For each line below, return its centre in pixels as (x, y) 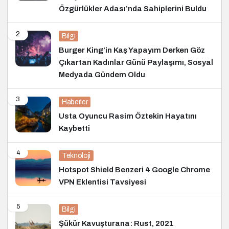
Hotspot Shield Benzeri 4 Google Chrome (134, 169)
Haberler (75, 102)
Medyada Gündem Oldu (102, 74)
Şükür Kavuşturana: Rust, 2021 (116, 223)
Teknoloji (76, 155)
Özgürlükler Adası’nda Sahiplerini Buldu (133, 8)
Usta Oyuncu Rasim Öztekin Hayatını (128, 116)
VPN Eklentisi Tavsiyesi (102, 182)
